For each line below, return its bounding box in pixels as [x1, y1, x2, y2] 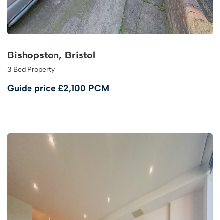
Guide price [7, 83, 58, 94]
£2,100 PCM [58, 83, 109, 94]
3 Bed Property [7, 65, 55, 74]
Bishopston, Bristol [7, 49, 95, 61]
